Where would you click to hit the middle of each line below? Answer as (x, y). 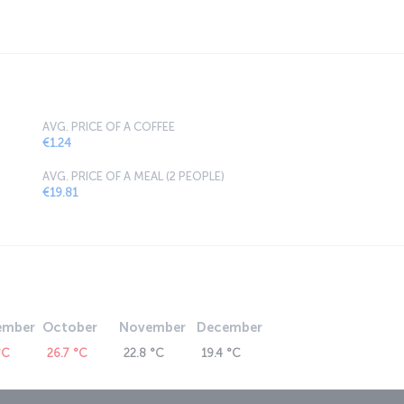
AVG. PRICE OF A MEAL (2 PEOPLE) (133, 177)
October (69, 328)
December (229, 328)
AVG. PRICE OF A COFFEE (109, 127)
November (153, 328)
